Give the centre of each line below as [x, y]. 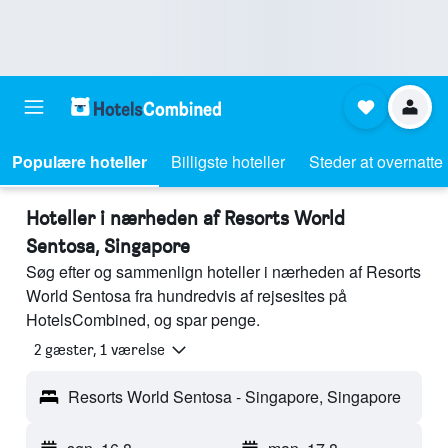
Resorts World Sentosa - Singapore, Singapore [234, 397]
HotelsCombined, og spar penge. [143, 319]
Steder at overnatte [376, 161]
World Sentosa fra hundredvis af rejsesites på [186, 295]
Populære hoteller [79, 161]
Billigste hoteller [228, 161]
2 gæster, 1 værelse [99, 350]
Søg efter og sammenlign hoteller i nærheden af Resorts [223, 271]
